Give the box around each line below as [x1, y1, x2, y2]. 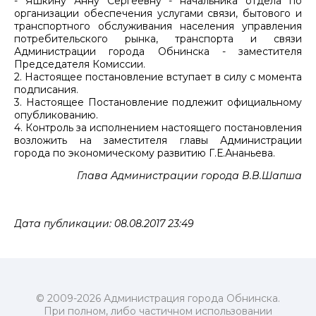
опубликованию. [14, 108, 98, 121]
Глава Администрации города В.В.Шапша [77, 169, 302, 182]
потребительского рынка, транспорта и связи [14, 32, 302, 45]
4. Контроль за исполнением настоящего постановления [14, 121, 302, 134]
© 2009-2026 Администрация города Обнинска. [36, 291, 280, 305]
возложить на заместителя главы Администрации [14, 133, 302, 147]
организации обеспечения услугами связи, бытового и [14, 6, 302, 20]
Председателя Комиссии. [14, 57, 145, 71]
